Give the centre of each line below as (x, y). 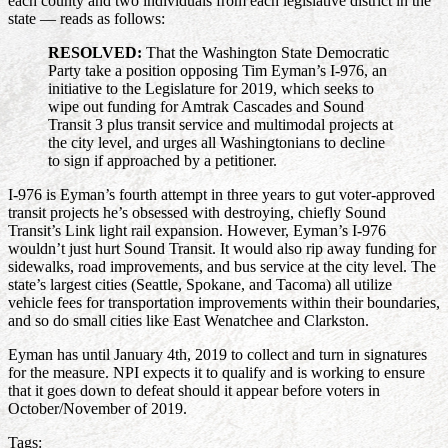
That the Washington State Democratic (265, 53)
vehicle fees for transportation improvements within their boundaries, (224, 303)
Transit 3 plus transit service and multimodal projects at (220, 125)
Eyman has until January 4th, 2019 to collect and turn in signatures (217, 355)
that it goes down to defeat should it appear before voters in (194, 391)
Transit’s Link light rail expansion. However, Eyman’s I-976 (197, 231)
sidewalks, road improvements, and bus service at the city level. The (222, 267)
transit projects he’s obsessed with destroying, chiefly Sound (197, 213)
